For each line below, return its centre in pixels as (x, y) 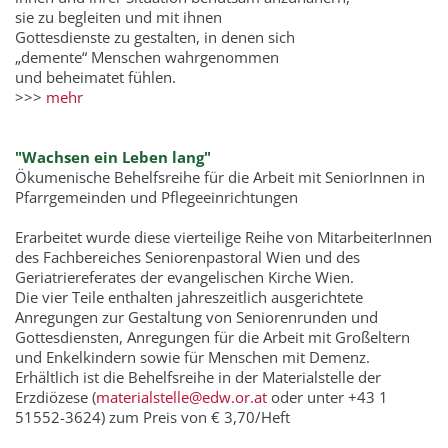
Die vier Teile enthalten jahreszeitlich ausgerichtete (189, 297)
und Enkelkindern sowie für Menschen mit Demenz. (192, 357)
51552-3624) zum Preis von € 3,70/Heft (152, 417)
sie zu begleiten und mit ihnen (118, 17)
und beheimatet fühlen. (95, 77)
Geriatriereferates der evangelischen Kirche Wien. (184, 277)
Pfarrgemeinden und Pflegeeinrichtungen (156, 197)
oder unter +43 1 (327, 397)
